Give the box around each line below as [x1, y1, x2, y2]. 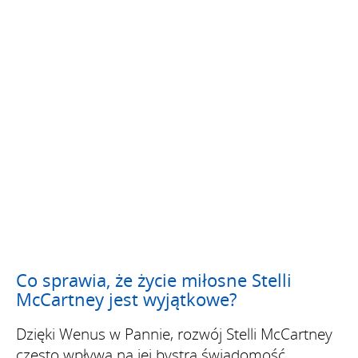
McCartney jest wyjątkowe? [16, 286, 237, 311]
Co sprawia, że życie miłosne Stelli [16, 267, 292, 292]
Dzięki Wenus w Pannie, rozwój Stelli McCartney [16, 323, 332, 344]
